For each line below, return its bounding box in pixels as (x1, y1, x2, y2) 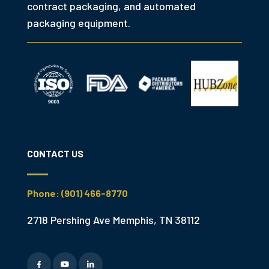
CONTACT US (26, 147, 83, 159)
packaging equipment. (26, 16, 130, 29)
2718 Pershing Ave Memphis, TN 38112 (26, 213, 200, 226)
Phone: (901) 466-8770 (26, 187, 128, 199)
